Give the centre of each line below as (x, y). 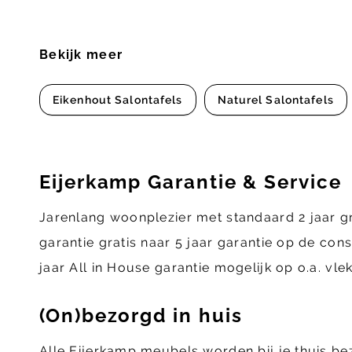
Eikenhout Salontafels (118, 100)
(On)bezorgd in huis (141, 316)
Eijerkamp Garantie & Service (191, 182)
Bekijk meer (81, 55)
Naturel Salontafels (275, 100)
